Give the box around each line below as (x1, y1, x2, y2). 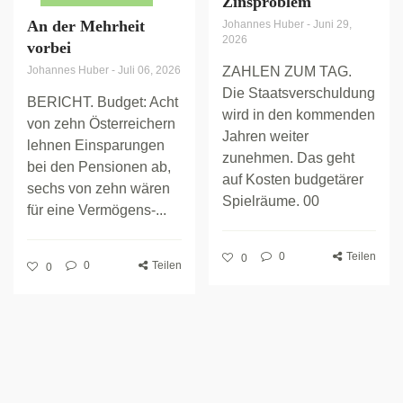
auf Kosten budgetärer (221, 171, 363, 187)
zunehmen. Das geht (221, 149, 354, 166)
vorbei (27, 38, 71, 57)
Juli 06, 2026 (118, 63, 181, 76)
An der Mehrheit (27, 16, 145, 35)
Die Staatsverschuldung (221, 85, 375, 101)
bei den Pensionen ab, (27, 158, 171, 175)
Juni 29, (312, 17, 352, 31)
